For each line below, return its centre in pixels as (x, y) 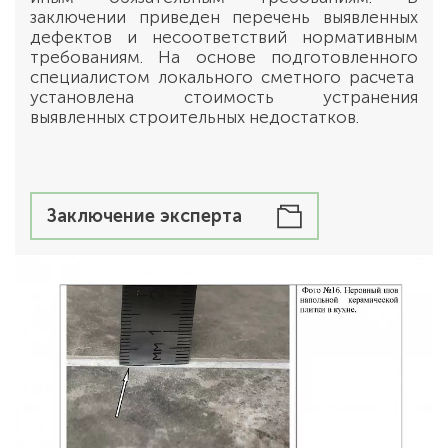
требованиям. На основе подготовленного (224, 57)
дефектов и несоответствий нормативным (224, 37)
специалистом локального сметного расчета (224, 77)
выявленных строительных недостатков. (194, 117)
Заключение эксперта (144, 216)
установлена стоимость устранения (224, 97)
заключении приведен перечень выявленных (224, 17)
